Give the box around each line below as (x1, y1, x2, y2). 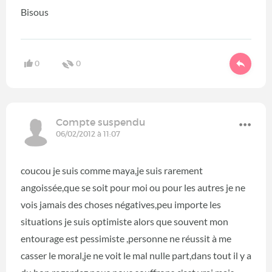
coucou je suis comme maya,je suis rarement (21, 165, 203, 177)
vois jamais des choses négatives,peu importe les (21, 199, 221, 211)
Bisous (21, 5, 49, 18)
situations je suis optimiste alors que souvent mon (21, 216, 228, 228)
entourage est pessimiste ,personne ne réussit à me (21, 233, 231, 245)
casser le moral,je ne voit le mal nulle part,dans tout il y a (21, 250, 251, 262)
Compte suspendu (56, 116, 145, 129)
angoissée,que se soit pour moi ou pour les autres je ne (21, 182, 245, 194)
